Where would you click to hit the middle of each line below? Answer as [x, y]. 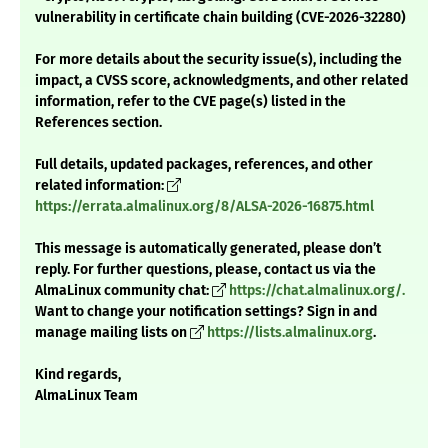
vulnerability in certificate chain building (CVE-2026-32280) [220, 18]
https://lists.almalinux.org [290, 333]
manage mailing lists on [112, 333]
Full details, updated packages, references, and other [204, 165]
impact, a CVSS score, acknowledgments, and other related [221, 81]
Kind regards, [78, 375]
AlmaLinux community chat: [123, 291]
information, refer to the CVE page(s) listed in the [190, 102]
